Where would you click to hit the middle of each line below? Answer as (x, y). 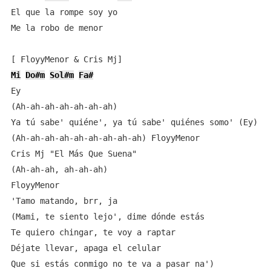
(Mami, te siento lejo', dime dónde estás (107, 217)
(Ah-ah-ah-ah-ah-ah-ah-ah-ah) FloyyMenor (105, 138)
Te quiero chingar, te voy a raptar (93, 232)
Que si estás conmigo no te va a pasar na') (112, 264)
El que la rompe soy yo (64, 12)
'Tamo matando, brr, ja (64, 201)
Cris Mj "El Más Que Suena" (73, 154)
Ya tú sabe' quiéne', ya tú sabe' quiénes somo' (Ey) (134, 122)
